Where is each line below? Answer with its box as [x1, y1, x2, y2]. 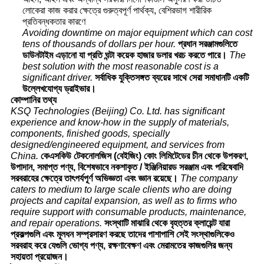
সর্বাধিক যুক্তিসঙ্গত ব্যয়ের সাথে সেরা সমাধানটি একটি [94, 72, 249, 83]
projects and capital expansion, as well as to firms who [10, 196, 237, 206]
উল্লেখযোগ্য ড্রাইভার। [22, 84, 96, 94]
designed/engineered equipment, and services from [10, 140, 225, 150]
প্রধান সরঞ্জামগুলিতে [177, 39, 237, 49]
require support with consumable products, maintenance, [10, 207, 246, 217]
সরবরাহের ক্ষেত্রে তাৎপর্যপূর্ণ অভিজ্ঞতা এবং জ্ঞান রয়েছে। [10, 173, 178, 184]
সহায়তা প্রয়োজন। [10, 252, 68, 262]
